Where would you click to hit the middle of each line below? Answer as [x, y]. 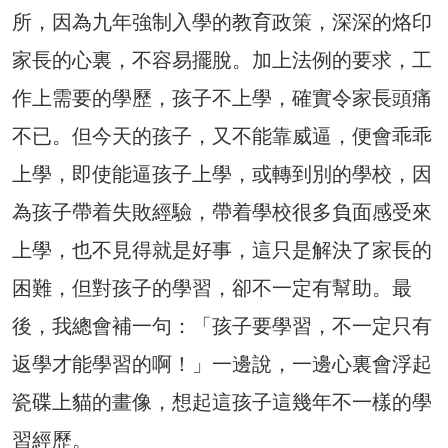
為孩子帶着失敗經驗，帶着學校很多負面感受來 [222, 211]
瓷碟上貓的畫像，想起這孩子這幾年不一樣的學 [222, 401]
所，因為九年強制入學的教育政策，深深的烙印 [222, 21]
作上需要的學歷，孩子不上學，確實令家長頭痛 [222, 97]
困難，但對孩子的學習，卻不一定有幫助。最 [212, 287]
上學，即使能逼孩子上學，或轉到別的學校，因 [222, 173]
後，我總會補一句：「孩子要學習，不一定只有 [222, 325]
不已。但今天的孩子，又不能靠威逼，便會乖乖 [222, 135]
